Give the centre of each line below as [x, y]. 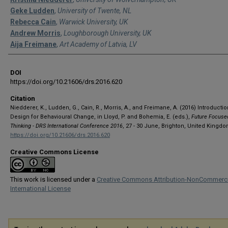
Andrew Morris [35, 33]
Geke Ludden [32, 11]
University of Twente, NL [94, 11]
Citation [23, 98]
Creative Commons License [54, 152]
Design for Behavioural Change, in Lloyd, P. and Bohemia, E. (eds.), [101, 117]
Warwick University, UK [94, 22]
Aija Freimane [33, 44]
